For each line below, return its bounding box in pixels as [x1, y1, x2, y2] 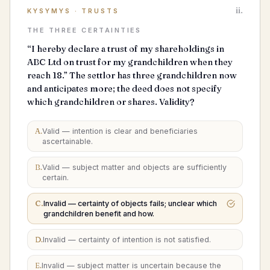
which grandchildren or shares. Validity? [27, 96, 195, 107]
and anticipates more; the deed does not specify [27, 83, 222, 94]
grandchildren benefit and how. [43, 209, 154, 218]
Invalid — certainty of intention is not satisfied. [43, 235, 211, 244]
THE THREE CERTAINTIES [27, 26, 142, 34]
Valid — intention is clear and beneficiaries [42, 127, 198, 136]
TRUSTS [81, 7, 120, 15]
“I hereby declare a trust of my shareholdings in [27, 43, 224, 54]
